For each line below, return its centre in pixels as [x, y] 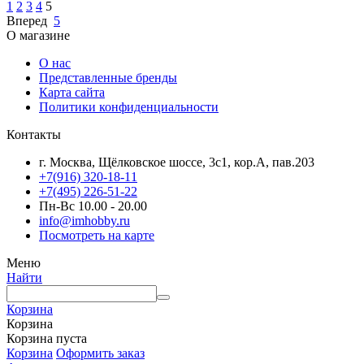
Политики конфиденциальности [129, 106]
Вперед [27, 20]
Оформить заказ [100, 353]
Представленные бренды [108, 77]
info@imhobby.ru [84, 220]
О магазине [38, 35]
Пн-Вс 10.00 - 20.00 [93, 206]
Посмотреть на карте [97, 235]
